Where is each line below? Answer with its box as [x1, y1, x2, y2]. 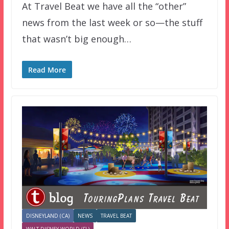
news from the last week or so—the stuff [21, 16, 202, 29]
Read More [28, 64, 66, 75]
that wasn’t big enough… [21, 32, 131, 45]
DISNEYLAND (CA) [26, 212, 70, 220]
